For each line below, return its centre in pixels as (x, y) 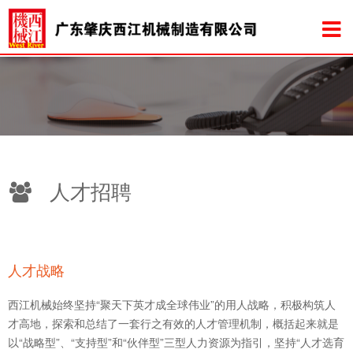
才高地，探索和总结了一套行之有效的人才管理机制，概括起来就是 (173, 323)
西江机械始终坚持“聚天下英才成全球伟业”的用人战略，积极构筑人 (172, 304)
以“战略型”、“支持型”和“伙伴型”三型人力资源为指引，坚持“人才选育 (176, 342)
